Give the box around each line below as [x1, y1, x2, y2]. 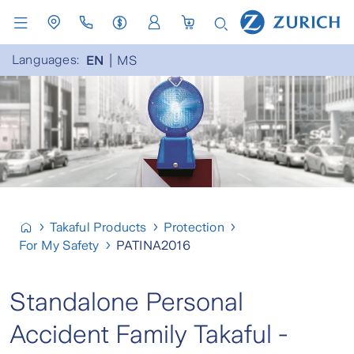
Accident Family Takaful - [9, 319, 288, 348]
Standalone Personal [9, 287, 243, 316]
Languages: [12, 53, 79, 66]
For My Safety [19, 238, 100, 252]
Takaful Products [50, 220, 147, 235]
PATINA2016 [115, 238, 190, 252]
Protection [163, 220, 224, 235]
